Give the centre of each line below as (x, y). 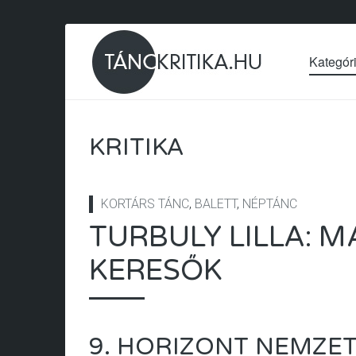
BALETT (216, 204)
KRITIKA (137, 147)
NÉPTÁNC (270, 204)
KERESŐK (156, 271)
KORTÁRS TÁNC (145, 204)
